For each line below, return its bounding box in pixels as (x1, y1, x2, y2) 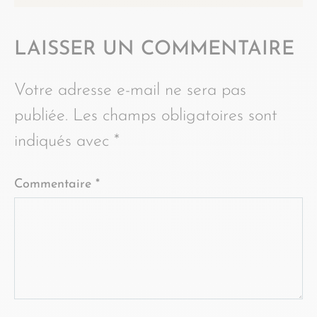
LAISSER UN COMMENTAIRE (14, 40, 294, 59)
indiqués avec (14, 133, 114, 150)
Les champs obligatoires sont (73, 108, 277, 125)
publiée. (14, 108, 68, 125)
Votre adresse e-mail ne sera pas (14, 82, 246, 99)
